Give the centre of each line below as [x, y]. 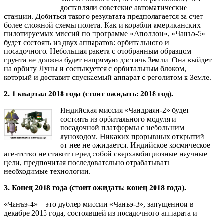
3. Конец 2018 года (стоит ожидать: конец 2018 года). [95, 187]
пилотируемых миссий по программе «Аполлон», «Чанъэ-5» [105, 33]
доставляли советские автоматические [124, 7]
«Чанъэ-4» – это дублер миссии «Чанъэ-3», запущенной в [99, 204]
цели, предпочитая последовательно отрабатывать [87, 162]
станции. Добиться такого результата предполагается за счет [103, 16]
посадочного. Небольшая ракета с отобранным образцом [98, 51]
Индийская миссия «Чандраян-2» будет [125, 110]
